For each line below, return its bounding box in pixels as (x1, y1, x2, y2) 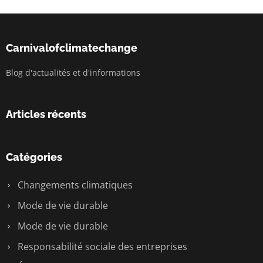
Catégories (6, 151, 62, 163)
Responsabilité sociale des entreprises (15, 240, 187, 253)
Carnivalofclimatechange (6, 42, 137, 54)
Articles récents (6, 108, 86, 120)
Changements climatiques (15, 178, 133, 191)
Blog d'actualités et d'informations (6, 67, 140, 78)
